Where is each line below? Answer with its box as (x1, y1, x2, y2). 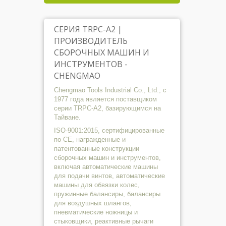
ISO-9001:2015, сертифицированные (54, 127, 164, 134)
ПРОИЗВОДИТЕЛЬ (54, 35, 128, 46)
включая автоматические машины (54, 163, 158, 171)
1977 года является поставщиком (54, 95, 157, 103)
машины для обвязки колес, (54, 181, 140, 189)
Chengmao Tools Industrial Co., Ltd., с (54, 86, 166, 94)
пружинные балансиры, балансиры (54, 190, 160, 198)
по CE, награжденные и (54, 136, 126, 143)
